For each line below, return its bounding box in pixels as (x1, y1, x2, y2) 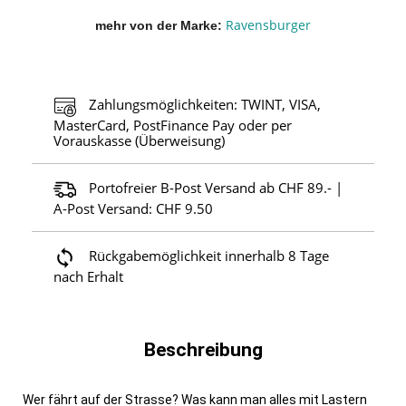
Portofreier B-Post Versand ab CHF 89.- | (89, 178, 343, 197)
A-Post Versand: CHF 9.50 (53, 198, 213, 217)
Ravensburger (226, 15, 311, 34)
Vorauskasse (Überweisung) (53, 130, 225, 150)
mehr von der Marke (95, 17, 217, 33)
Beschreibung (143, 338, 263, 361)
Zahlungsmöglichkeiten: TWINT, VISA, (89, 94, 321, 113)
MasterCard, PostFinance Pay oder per (53, 115, 292, 134)
